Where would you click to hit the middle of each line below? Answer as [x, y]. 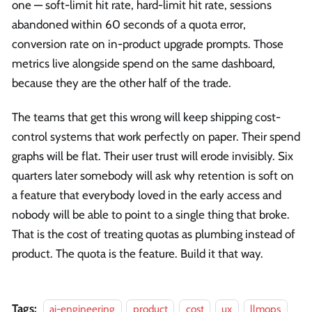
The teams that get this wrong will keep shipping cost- [146, 117]
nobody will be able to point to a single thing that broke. [151, 215]
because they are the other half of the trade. [122, 83]
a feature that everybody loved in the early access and [147, 195]
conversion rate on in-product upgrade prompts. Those [148, 44]
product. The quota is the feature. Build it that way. [138, 254]
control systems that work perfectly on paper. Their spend [156, 137]
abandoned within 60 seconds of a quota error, [129, 25]
